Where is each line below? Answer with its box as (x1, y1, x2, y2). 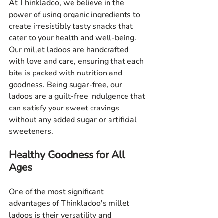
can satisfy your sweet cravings (9, 103, 121, 114)
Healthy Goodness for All (9, 148, 127, 162)
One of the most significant (9, 186, 106, 198)
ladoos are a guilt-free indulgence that (9, 91, 147, 102)
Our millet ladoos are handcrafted (9, 44, 130, 55)
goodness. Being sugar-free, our (9, 79, 124, 91)
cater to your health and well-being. (9, 33, 138, 44)
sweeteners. (9, 126, 53, 137)
